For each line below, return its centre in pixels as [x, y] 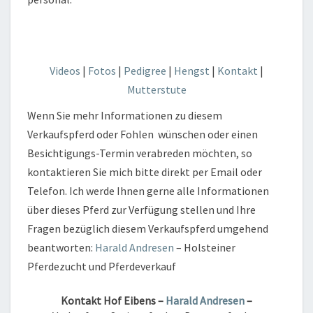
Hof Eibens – [134, 300]
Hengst [192, 70]
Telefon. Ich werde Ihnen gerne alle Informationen [148, 190]
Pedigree [146, 70]
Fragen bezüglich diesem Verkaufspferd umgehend [148, 228]
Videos [65, 70]
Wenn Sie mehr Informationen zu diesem [125, 115]
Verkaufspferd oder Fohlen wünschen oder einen [143, 134]
